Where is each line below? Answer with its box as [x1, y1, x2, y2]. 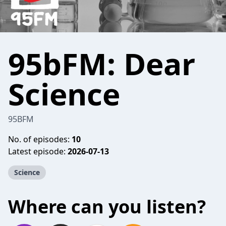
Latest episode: [8, 146, 68, 157]
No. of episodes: [8, 134, 72, 145]
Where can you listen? [8, 194, 206, 219]
